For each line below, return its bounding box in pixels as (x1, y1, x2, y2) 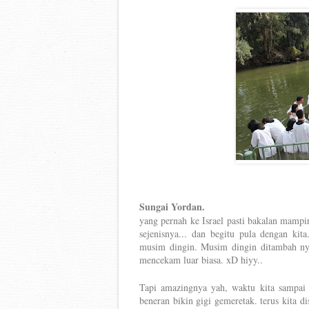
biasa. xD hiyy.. (199, 253, 263, 266)
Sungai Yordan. (139, 199, 205, 214)
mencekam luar (139, 253, 199, 266)
